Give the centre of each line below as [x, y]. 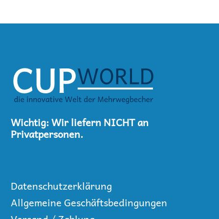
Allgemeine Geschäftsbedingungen [89, 203]
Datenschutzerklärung [62, 186]
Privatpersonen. [47, 134]
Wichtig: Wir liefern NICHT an [80, 122]
